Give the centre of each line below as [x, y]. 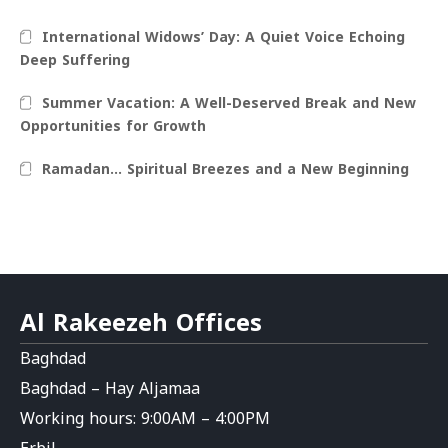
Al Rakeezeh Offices [141, 322]
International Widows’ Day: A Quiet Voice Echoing [224, 37]
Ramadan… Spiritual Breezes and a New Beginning [226, 169]
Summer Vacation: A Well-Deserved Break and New [229, 103]
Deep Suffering [75, 60]
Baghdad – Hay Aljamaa [110, 388]
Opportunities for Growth [113, 126]
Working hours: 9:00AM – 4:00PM [145, 418]
